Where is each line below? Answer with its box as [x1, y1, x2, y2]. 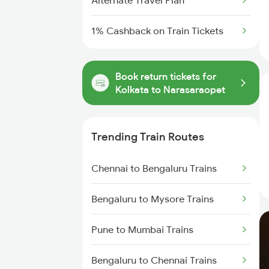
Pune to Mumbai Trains [91, 223, 193, 235]
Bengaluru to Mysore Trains [91, 193, 214, 205]
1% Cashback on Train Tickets [91, 25, 223, 37]
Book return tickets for [115, 70, 216, 82]
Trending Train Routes [91, 130, 204, 144]
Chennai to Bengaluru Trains [91, 162, 217, 174]
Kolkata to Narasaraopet [115, 83, 225, 95]
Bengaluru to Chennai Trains [91, 254, 217, 266]
